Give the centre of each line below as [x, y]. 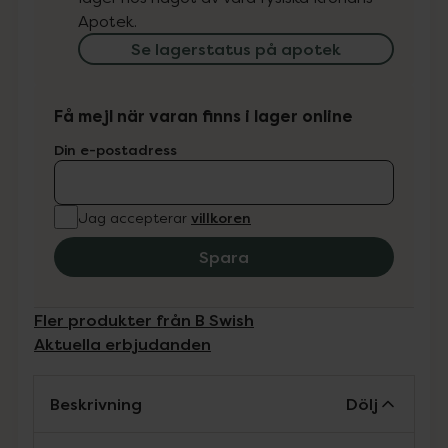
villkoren [221, 217]
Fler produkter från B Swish [144, 320]
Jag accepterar [132, 217]
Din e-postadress [115, 149]
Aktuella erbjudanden [122, 344]
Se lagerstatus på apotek [236, 49]
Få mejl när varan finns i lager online [203, 116]
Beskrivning [96, 404]
